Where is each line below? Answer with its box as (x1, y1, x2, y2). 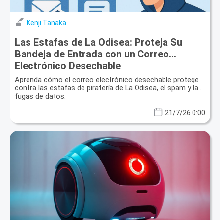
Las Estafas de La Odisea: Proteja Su (15, 36, 182, 49)
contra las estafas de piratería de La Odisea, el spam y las (15, 83, 202, 93)
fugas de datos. (15, 92, 66, 101)
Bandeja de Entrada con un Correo (15, 48, 169, 60)
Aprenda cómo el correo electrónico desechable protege (15, 75, 199, 84)
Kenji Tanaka (27, 19, 66, 27)
